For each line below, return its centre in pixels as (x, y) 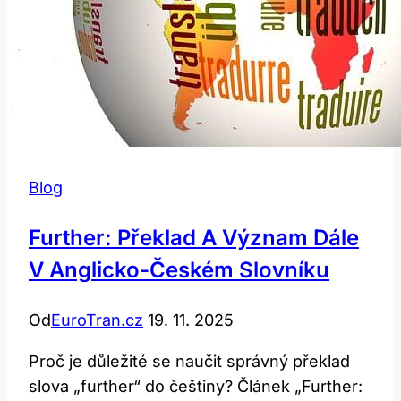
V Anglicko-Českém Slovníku (179, 270)
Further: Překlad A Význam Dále (194, 238)
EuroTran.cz (97, 320)
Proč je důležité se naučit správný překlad (189, 362)
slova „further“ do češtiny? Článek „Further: (196, 387)
